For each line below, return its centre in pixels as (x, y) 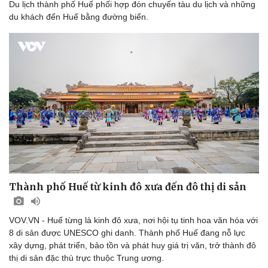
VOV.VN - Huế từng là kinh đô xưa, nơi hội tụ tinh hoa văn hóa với (133, 220)
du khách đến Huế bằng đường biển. (79, 16)
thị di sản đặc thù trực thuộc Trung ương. (86, 258)
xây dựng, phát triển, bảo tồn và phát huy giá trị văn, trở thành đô (133, 245)
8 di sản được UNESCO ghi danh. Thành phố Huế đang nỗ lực (127, 232)
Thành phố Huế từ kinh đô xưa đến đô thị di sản (128, 186)
